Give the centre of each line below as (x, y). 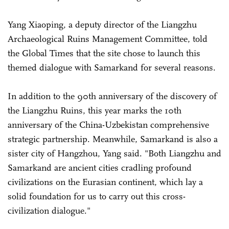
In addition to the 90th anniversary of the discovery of (112, 96)
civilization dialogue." (50, 210)
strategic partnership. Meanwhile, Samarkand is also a (113, 139)
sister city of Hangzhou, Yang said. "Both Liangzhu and (114, 153)
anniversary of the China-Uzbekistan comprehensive (108, 124)
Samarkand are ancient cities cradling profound (100, 167)
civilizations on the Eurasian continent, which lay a (105, 182)
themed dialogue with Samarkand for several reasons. (113, 67)
